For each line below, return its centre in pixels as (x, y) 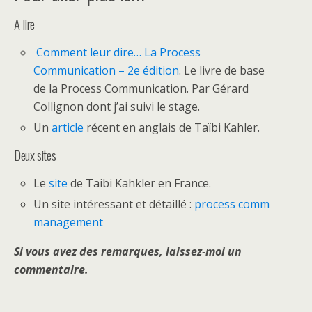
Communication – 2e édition (107, 70)
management (69, 223)
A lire (24, 24)
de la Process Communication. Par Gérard (141, 88)
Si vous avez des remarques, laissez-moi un (128, 252)
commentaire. (51, 270)
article (69, 128)
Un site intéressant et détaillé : (114, 204)
